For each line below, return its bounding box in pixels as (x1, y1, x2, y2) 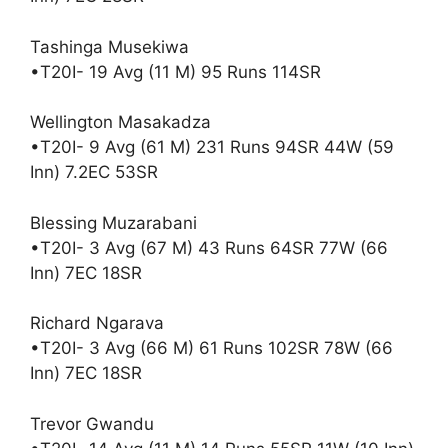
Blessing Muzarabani (30, 212, 197, 233)
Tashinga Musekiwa (30, 36, 189, 57)
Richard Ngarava (30, 313, 164, 333)
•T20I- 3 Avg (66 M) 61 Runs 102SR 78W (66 (30, 338, 393, 358)
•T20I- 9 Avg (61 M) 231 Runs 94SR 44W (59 (30, 137, 394, 157)
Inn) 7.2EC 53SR (30, 162, 158, 182)
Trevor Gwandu (30, 413, 154, 434)
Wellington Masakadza (30, 112, 211, 132)
